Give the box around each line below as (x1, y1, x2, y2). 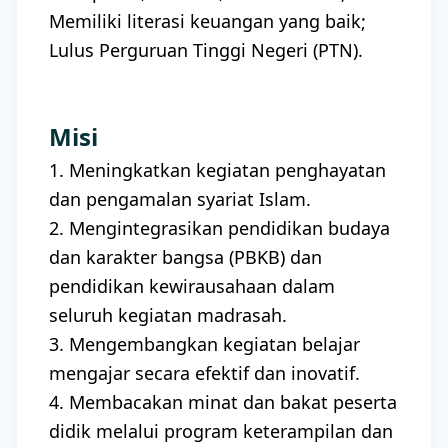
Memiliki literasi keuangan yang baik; (49, 9, 366, 33)
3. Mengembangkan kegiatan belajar (49, 332, 360, 356)
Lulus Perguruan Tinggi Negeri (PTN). (49, 38, 363, 62)
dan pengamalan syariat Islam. (49, 187, 311, 211)
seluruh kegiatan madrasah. (49, 303, 287, 327)
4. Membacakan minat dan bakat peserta (49, 390, 397, 414)
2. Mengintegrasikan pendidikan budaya (49, 216, 390, 240)
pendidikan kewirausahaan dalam (49, 274, 335, 298)
